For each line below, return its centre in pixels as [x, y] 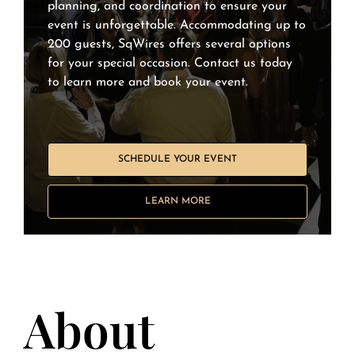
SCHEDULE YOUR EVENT [177, 160]
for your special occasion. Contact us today [170, 64]
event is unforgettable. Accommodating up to [176, 26]
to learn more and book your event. [147, 83]
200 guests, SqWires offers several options [169, 45]
